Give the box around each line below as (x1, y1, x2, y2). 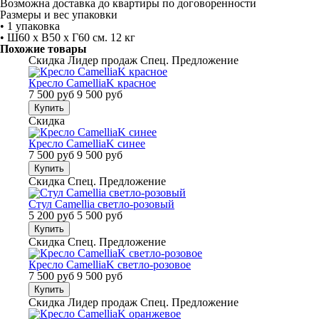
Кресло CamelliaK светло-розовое (28, 258, 191, 271)
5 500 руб (77, 209, 122, 221)
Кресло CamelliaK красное (28, 77, 156, 89)
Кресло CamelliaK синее (28, 137, 145, 150)
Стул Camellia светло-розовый (28, 198, 174, 210)
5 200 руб (28, 209, 74, 221)
